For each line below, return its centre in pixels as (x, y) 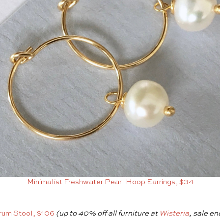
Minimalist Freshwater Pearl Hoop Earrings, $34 (110, 182)
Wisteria (174, 214)
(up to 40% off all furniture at (108, 214)
